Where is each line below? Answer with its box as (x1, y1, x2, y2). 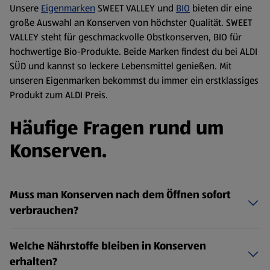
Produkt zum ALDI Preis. (10, 88, 108, 102)
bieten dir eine (190, 1, 252, 16)
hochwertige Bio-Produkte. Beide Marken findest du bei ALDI (10, 45, 257, 59)
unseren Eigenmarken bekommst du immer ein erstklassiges (10, 74, 259, 88)
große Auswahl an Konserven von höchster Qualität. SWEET (10, 16, 252, 30)
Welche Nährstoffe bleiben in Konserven (10, 238, 206, 254)
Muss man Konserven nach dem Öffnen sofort (10, 187, 231, 203)
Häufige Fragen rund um (10, 115, 224, 142)
